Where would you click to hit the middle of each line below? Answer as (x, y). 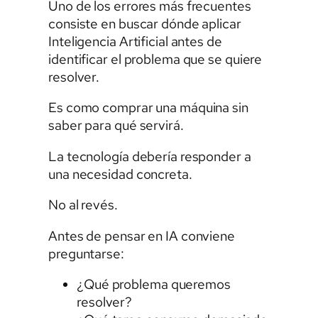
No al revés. (83, 205)
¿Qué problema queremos (154, 285)
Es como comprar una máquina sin (148, 108)
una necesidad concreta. (120, 174)
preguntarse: (86, 253)
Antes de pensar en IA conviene (142, 236)
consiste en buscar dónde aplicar (145, 23)
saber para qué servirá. (116, 126)
